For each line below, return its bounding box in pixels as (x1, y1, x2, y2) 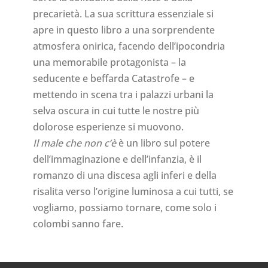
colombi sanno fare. (32, 217, 123, 231)
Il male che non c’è (32, 136, 116, 150)
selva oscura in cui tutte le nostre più (32, 104, 199, 118)
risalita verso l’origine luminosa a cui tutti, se (32, 185, 233, 199)
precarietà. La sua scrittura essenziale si (32, 7, 214, 21)
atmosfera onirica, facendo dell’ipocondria (32, 39, 225, 53)
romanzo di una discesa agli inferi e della (32, 169, 217, 182)
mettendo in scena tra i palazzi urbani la (32, 88, 214, 102)
